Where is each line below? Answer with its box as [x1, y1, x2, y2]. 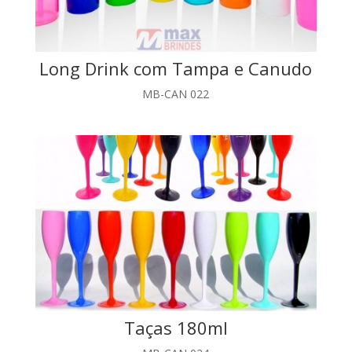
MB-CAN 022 [142, 86, 210, 101]
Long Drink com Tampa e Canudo [39, 56, 313, 80]
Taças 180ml [123, 316, 228, 340]
